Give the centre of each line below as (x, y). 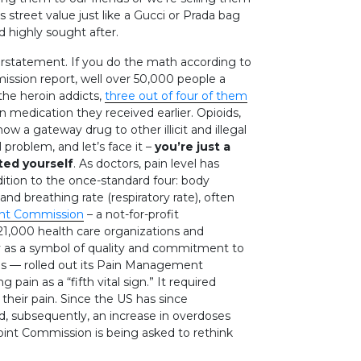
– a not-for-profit (131, 214)
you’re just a (193, 146)
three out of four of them (176, 95)
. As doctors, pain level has (146, 163)
